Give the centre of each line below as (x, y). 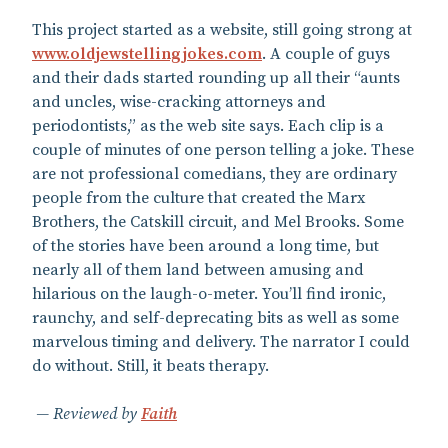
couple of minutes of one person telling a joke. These (223, 149)
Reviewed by (97, 413)
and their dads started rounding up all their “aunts (216, 77)
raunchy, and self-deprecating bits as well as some (215, 317)
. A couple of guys (326, 53)
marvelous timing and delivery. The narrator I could (221, 341)
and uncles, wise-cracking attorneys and (179, 101)
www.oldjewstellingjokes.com (147, 53)
